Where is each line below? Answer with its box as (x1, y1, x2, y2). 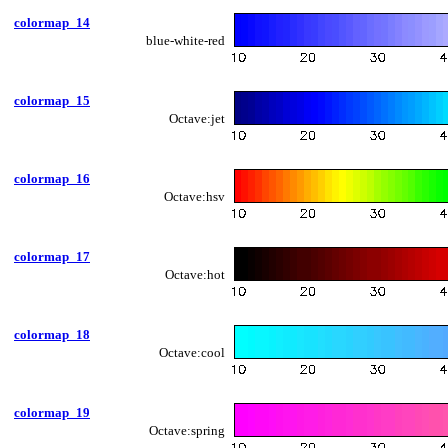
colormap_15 (14, 92, 90, 108)
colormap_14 (14, 14, 90, 30)
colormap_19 (14, 404, 90, 420)
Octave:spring (149, 422, 225, 438)
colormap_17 (14, 248, 90, 264)
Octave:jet (169, 110, 225, 126)
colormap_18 (14, 326, 90, 342)
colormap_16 (14, 170, 90, 186)
